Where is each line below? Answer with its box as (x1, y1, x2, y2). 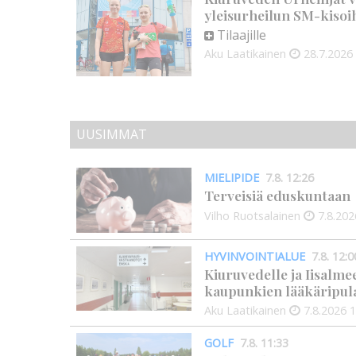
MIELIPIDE (204, 170, 259, 186)
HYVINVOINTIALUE (204, 248, 305, 264)
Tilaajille (217, 26, 266, 44)
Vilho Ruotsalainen (204, 207, 300, 223)
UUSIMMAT (76, 126, 147, 144)
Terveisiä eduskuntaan (204, 186, 350, 205)
